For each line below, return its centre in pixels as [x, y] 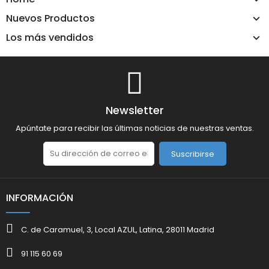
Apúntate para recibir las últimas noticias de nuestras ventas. [134, 128]
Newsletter [134, 110]
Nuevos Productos [50, 18]
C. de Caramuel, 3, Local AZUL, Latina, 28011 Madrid [118, 229]
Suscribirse [192, 154]
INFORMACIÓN [40, 198]
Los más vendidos [50, 37]
